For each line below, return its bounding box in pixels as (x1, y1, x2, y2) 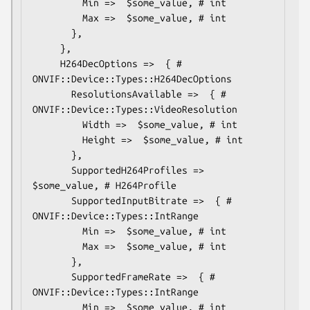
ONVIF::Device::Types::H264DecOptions (33, 73, 232, 84)
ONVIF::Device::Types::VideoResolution (33, 103, 237, 115)
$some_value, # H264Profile (33, 179, 176, 191)
